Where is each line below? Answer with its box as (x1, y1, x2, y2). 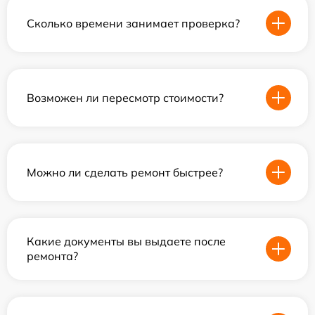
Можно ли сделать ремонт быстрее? (27, 165, 223, 179)
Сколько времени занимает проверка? (27, 15, 240, 30)
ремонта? (27, 249, 78, 263)
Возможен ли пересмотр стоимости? (27, 90, 224, 105)
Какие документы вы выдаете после (27, 234, 226, 248)
